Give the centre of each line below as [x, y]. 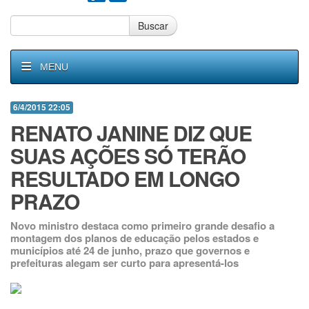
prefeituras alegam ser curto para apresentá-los [124, 263]
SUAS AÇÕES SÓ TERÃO [128, 156]
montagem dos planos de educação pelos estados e [134, 238]
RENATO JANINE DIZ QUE [131, 133]
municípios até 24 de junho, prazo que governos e [130, 250]
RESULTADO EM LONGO [125, 178]
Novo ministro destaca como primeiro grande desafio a [142, 226]
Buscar [153, 26]
